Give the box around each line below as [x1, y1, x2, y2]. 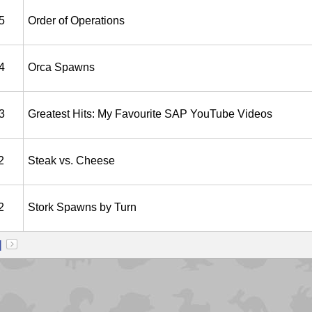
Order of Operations [28, 15, 125, 26]
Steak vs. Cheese [28, 155, 115, 166]
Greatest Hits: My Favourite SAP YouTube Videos [28, 108, 272, 120]
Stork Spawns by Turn [28, 201, 136, 213]
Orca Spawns [28, 61, 95, 73]
